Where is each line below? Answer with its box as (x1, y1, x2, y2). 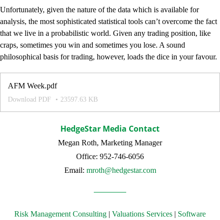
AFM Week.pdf (8, 82, 57, 90)
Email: (64, 166, 86, 175)
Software (178, 210, 206, 219)
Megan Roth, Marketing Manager (58, 138, 162, 147)
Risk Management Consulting (14, 210, 107, 219)
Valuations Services (112, 210, 172, 219)
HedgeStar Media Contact (60, 123, 160, 135)
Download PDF (8, 96, 53, 104)
